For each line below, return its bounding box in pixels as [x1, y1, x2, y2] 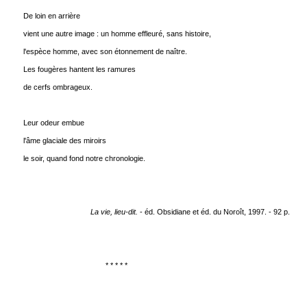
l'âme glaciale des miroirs [23, 136, 106, 145]
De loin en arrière [23, 12, 80, 20]
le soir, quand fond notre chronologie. [23, 154, 145, 162]
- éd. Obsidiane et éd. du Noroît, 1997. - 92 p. [137, 208, 290, 216]
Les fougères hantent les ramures [23, 65, 136, 73]
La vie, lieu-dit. [90, 208, 138, 216]
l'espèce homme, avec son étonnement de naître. [23, 47, 187, 56]
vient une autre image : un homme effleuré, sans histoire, [23, 29, 211, 38]
